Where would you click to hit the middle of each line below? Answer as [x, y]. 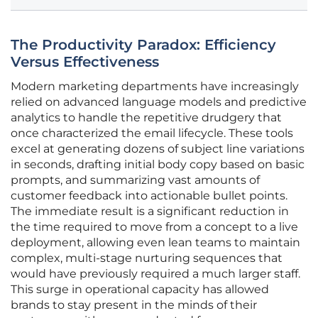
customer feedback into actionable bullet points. [149, 196]
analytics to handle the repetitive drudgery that [146, 118]
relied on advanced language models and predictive [159, 102]
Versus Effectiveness [85, 62]
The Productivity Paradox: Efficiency [143, 45]
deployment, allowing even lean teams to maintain [155, 243]
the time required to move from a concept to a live [154, 227]
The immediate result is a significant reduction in [150, 212]
